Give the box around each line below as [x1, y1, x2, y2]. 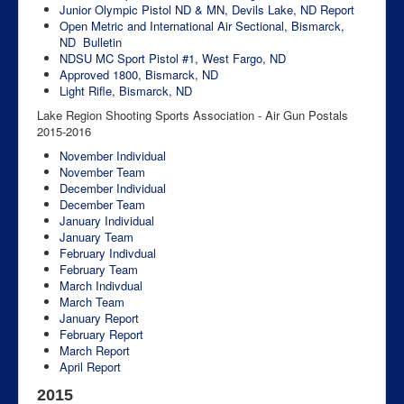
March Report [60, 341, 130, 359]
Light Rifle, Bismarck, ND [60, 81, 192, 99]
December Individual [60, 179, 166, 197]
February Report [60, 325, 143, 343]
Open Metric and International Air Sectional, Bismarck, [60, 16, 344, 34]
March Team [60, 292, 124, 310]
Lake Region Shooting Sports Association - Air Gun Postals [37, 106, 348, 124]
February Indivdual [60, 243, 156, 262]
